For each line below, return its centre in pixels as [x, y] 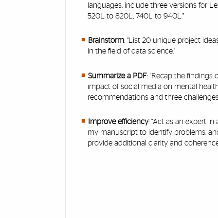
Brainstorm [106, 41]
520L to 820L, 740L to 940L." [136, 16]
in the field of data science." [132, 51]
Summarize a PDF [117, 76]
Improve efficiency [118, 122]
